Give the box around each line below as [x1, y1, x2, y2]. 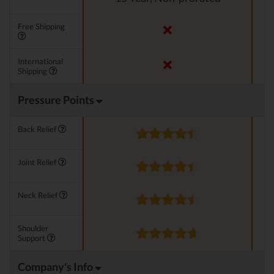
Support [18, 233, 47, 243]
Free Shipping [18, 21, 65, 32]
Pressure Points [18, 94, 96, 107]
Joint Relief [18, 157, 58, 168]
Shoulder [18, 223, 48, 234]
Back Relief [18, 124, 58, 135]
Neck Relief [18, 190, 59, 201]
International [18, 56, 63, 67]
